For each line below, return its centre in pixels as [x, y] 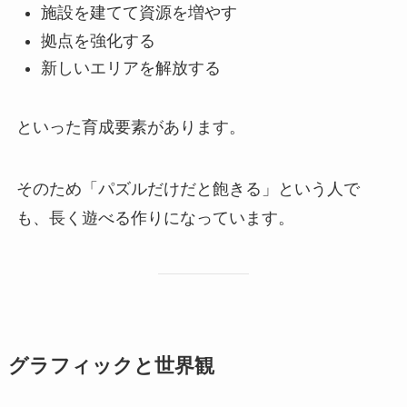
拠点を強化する [98, 40]
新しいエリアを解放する [130, 69]
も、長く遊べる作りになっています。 [155, 218]
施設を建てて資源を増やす [139, 13]
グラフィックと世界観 [111, 366]
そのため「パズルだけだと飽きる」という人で [188, 189]
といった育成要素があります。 [130, 127]
